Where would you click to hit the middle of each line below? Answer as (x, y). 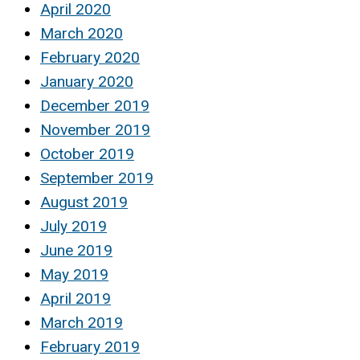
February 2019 (90, 347)
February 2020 (90, 58)
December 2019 (95, 106)
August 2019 (84, 202)
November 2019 (95, 130)
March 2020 (82, 34)
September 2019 (97, 178)
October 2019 (87, 154)
